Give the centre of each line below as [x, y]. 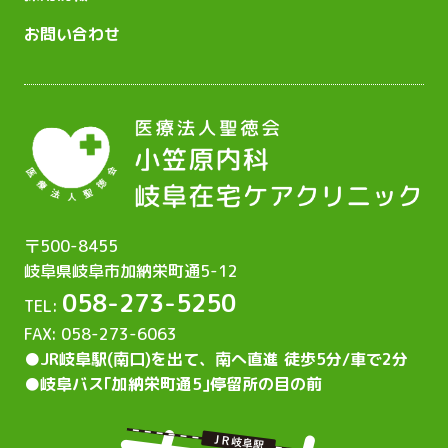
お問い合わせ [72, 34]
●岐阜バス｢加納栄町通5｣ [117, 384]
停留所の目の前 [266, 384]
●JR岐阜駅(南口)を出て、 [119, 359]
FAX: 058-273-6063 [100, 334]
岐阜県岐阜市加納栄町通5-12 [131, 271]
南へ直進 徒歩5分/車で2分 [311, 359]
